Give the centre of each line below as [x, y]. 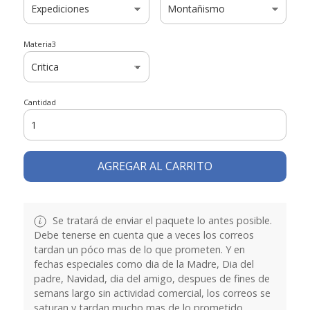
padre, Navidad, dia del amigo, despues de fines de [152, 278]
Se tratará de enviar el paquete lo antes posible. [161, 220]
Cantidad [39, 102]
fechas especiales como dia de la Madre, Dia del [144, 264]
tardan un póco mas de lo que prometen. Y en [139, 249]
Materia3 [39, 44]
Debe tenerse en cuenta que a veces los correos [144, 235]
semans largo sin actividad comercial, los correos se [152, 293]
